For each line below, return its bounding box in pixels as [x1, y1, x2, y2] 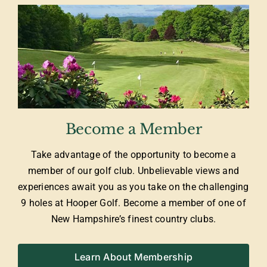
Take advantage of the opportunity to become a [30, 149, 237, 161]
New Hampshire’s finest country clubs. [51, 213, 216, 225]
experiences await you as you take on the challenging [18, 181, 249, 193]
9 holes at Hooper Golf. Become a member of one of [21, 197, 246, 209]
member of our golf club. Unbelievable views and [27, 165, 240, 177]
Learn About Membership [74, 251, 193, 263]
